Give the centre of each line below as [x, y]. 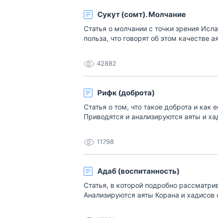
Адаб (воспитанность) [138, 171]
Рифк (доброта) [126, 93]
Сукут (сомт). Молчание [142, 14]
